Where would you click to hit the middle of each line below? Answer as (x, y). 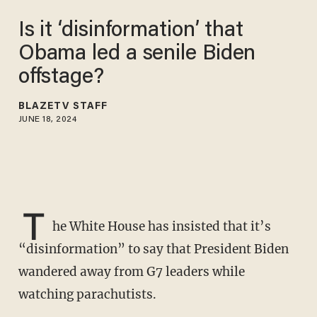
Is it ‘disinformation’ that (131, 31)
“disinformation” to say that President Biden (153, 249)
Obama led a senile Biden (137, 54)
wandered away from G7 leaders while (131, 272)
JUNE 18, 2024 (47, 119)
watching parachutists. (87, 295)
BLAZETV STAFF (63, 106)
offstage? (61, 77)
